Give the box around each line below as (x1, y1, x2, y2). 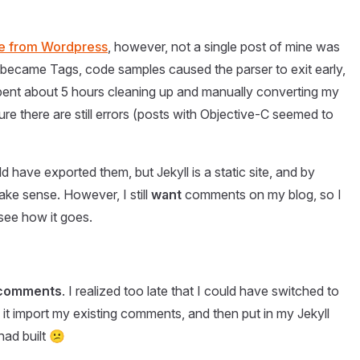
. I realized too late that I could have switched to (62, 283, 339, 300)
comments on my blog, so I (182, 186, 342, 203)
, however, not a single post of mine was (108, 39, 340, 55)
